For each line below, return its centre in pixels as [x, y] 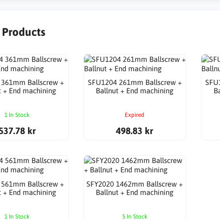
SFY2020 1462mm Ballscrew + [135, 184]
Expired [135, 115]
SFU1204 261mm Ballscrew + [135, 82]
